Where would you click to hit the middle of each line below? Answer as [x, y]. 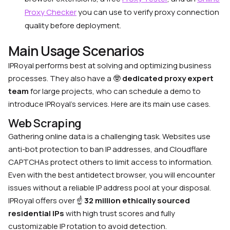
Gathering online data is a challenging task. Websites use [109, 137]
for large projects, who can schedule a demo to [115, 91]
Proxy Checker [51, 12]
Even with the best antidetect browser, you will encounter [112, 175]
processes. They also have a [61, 79]
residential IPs [36, 214]
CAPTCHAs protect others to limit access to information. [110, 162]
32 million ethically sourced [137, 201]
